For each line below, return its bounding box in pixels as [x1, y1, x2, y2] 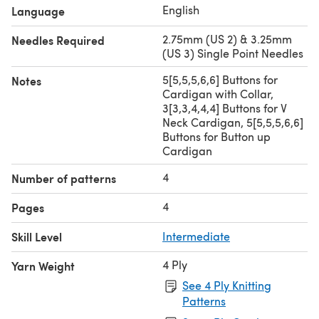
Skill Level [11, 228, 62, 245]
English [162, 1, 199, 17]
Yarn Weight [11, 257, 75, 274]
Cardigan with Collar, [162, 85, 273, 101]
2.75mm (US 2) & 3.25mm [162, 31, 292, 46]
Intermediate [162, 228, 230, 244]
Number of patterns [11, 169, 116, 187]
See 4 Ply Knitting [182, 277, 271, 293]
